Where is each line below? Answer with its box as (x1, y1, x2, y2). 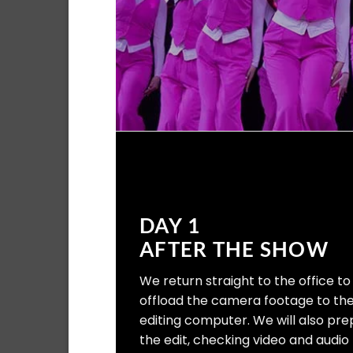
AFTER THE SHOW (139, 236, 329, 261)
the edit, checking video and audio (139, 330, 349, 349)
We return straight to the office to (139, 271, 351, 290)
